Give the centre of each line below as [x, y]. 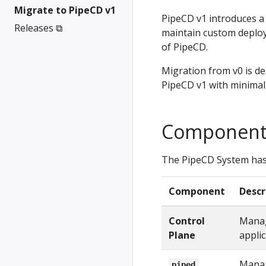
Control [187, 221]
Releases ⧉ [38, 28]
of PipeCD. [185, 47]
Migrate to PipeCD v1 [65, 10]
